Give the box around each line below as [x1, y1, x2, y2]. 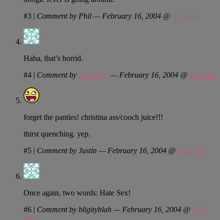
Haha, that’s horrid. [24, 54, 83, 62]
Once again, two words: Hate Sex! [24, 188, 131, 197]
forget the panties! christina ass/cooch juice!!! [24, 112, 163, 121]
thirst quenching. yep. [24, 129, 90, 138]
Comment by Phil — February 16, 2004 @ [37, 11, 172, 20]
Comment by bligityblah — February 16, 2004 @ [37, 205, 192, 214]
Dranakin [79, 70, 109, 79]
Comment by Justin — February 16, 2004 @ [37, 146, 178, 155]
